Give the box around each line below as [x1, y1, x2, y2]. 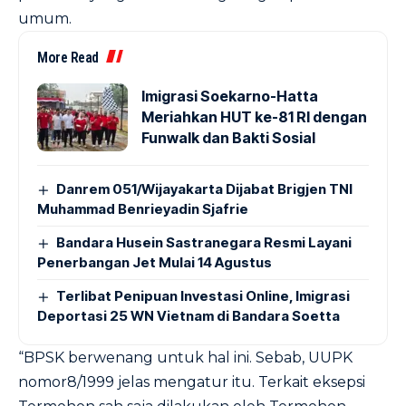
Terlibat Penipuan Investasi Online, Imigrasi [56, 287, 351, 304]
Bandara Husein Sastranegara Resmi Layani [56, 234, 353, 251]
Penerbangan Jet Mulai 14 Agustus [37, 254, 272, 271]
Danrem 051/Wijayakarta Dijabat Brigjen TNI [56, 180, 353, 198]
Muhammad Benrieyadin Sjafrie [37, 200, 248, 217]
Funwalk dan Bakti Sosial [141, 129, 315, 147]
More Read [37, 49, 99, 66]
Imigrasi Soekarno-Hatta [141, 87, 318, 105]
